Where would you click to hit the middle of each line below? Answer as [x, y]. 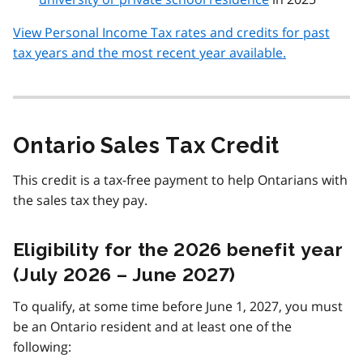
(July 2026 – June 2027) [124, 274]
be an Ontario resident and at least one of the [152, 326]
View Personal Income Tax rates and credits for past [171, 32]
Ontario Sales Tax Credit [146, 145]
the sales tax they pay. [80, 200]
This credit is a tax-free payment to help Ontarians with [180, 179]
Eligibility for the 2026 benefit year [178, 249]
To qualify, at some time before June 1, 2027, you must [178, 306]
